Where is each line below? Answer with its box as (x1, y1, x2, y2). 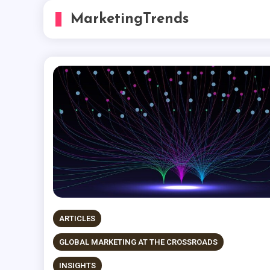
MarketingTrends (71, 12, 189, 27)
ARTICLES (58, 214, 95, 224)
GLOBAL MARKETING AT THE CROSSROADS (58, 237, 218, 247)
